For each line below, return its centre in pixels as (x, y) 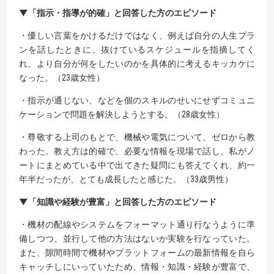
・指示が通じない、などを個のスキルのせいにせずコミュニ (137, 100)
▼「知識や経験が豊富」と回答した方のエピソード (118, 202)
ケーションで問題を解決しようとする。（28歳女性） (122, 114)
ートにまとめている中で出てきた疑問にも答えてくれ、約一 (137, 165)
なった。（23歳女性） (62, 77)
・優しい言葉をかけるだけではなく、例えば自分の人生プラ (137, 35)
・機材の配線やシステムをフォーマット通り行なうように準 (137, 224)
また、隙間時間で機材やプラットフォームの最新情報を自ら (137, 252)
